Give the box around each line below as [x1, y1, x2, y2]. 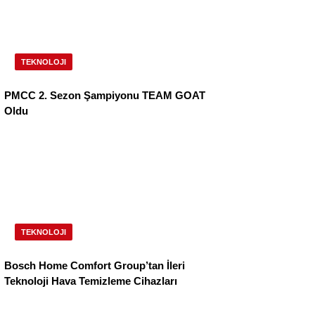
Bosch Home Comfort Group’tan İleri [4, 259, 185, 272]
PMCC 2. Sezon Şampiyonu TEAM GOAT [4, 89, 205, 102]
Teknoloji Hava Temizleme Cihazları [4, 275, 177, 288]
